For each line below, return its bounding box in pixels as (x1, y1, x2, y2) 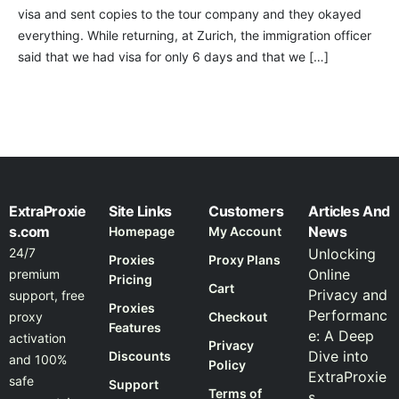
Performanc (308, 306, 387, 325)
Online (308, 265, 350, 284)
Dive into (308, 347, 369, 366)
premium (9, 266, 60, 282)
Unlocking (308, 245, 376, 264)
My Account (208, 224, 281, 240)
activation (9, 330, 66, 346)
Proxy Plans (208, 252, 281, 268)
